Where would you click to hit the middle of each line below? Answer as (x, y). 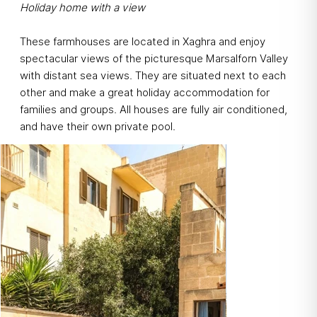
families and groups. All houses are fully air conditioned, (154, 110)
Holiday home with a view (82, 8)
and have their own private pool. (98, 127)
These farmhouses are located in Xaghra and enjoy (143, 42)
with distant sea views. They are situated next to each (153, 76)
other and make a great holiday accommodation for (145, 93)
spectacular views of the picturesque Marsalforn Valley (154, 59)
